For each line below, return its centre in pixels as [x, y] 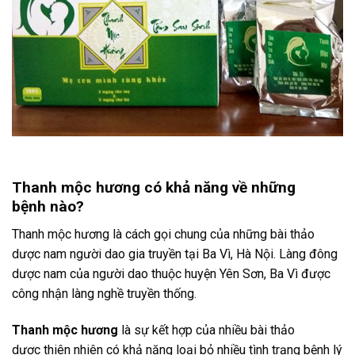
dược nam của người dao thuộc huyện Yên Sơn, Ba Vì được [171, 273]
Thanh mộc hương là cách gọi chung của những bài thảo [163, 234]
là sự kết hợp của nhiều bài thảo [206, 330]
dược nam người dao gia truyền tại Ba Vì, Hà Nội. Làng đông [175, 254]
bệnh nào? [48, 207]
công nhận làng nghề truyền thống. [104, 293]
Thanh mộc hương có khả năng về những [154, 188]
